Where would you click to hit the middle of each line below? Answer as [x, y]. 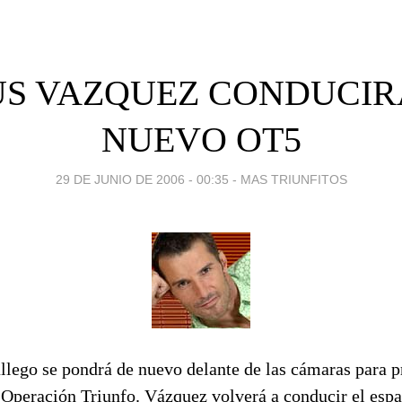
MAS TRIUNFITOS [293, 179]
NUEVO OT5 [201, 139]
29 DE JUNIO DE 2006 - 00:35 [142, 179]
